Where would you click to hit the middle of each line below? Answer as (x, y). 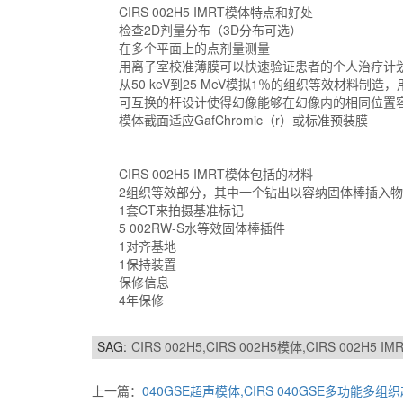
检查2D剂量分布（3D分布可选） (210, 30)
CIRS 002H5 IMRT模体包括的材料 (216, 174)
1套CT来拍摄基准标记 (181, 210)
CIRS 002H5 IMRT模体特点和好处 (216, 12)
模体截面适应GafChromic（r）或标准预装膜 (243, 120)
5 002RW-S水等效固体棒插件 (202, 228)
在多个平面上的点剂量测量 (194, 48)
